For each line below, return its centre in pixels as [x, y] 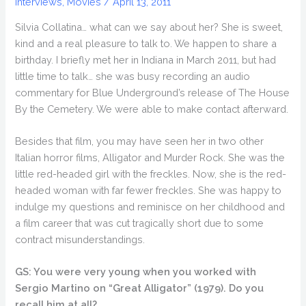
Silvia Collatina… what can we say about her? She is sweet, [149, 27]
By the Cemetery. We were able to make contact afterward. [152, 109]
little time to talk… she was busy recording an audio [133, 76]
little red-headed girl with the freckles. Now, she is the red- [151, 173]
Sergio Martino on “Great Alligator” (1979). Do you [140, 288]
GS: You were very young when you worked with [136, 272]
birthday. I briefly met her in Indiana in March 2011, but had [146, 59]
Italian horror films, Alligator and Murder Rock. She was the [150, 157]
